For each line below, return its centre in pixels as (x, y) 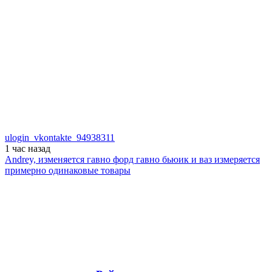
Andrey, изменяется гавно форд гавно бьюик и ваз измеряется (132, 160)
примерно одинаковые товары (68, 171)
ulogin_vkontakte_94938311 (60, 138)
